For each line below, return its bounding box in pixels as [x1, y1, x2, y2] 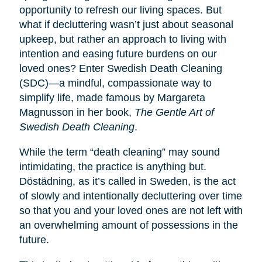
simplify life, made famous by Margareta [19, 91, 205, 104]
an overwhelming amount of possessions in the [19, 219, 238, 231]
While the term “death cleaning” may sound [19, 146, 220, 158]
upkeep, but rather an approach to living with [19, 33, 226, 45]
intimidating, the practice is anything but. [19, 160, 206, 173]
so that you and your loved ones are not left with [19, 204, 243, 216]
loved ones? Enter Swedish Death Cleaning [19, 62, 222, 74]
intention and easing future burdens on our [19, 47, 217, 60]
